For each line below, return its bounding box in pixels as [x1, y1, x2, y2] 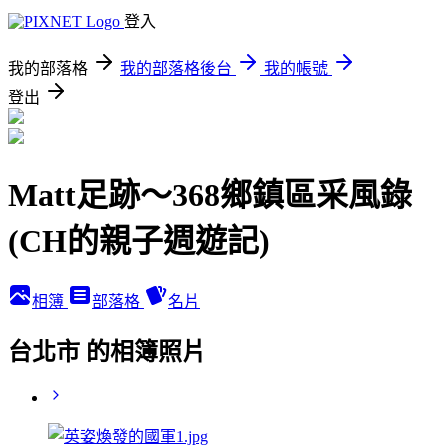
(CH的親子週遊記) [8, 223, 270, 260]
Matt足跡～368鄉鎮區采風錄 [8, 177, 412, 214]
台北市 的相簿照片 [8, 338, 206, 365]
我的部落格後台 [120, 60, 232, 77]
